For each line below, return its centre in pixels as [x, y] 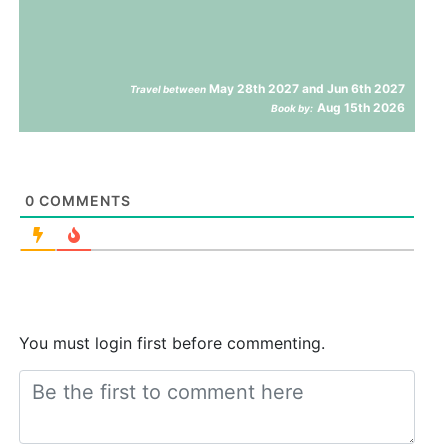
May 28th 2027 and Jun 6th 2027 [306, 88]
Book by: [292, 107]
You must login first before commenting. [172, 342]
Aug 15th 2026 [361, 107]
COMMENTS [83, 200]
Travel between [168, 88]
